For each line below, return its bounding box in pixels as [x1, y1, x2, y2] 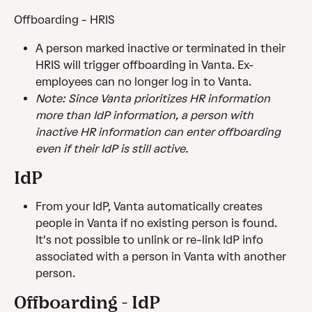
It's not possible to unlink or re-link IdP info [36, 233, 266, 247]
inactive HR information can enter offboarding [36, 125, 283, 139]
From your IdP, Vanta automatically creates [36, 199, 265, 213]
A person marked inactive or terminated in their [36, 41, 288, 55]
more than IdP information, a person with [36, 108, 256, 122]
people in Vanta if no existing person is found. [36, 216, 280, 230]
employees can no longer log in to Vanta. [36, 75, 251, 88]
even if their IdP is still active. [36, 141, 188, 155]
